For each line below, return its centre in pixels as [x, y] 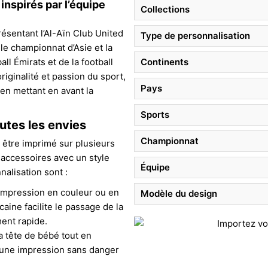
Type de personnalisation [195, 35]
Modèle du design [179, 193]
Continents [165, 62]
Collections [165, 9]
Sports [155, 114]
